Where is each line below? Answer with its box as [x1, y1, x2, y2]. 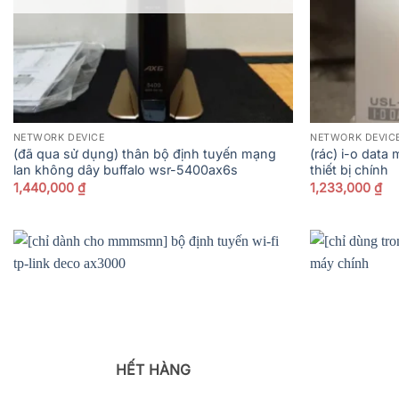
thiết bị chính [310, 162, 389, 178]
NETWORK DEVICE [12, 132, 105, 144]
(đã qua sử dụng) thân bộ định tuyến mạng [12, 146, 276, 162]
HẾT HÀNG [115, 361, 191, 379]
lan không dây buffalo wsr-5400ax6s [12, 162, 238, 178]
